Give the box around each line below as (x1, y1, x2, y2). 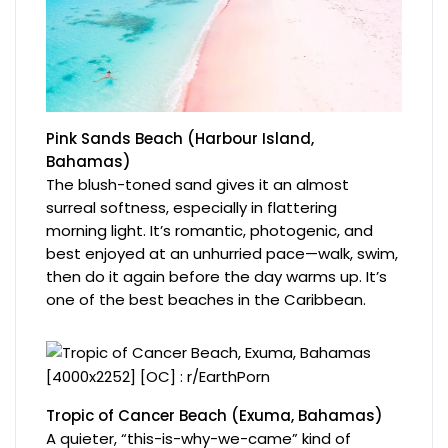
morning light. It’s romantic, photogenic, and (46, 219, 374, 241)
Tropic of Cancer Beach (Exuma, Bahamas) (46, 404, 384, 426)
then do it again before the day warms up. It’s (46, 265, 388, 287)
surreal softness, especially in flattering (46, 196, 338, 218)
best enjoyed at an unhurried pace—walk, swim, (46, 242, 399, 264)
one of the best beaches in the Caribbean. (46, 288, 367, 310)
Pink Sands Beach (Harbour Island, (46, 127, 315, 149)
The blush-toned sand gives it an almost (46, 173, 350, 195)
